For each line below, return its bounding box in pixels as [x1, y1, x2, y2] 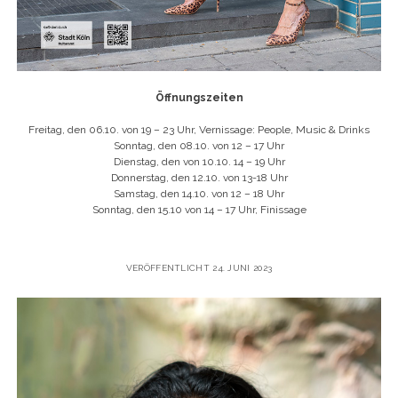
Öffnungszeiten [155, 92, 243, 104]
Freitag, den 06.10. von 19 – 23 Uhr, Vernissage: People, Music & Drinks [28, 123, 370, 136]
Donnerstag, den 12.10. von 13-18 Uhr [110, 171, 288, 184]
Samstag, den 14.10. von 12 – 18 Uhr [114, 187, 284, 200]
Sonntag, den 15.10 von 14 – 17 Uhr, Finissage [92, 203, 306, 216]
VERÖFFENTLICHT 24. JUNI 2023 [125, 263, 273, 273]
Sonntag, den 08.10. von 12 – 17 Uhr [114, 139, 284, 152]
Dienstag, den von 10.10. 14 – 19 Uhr [113, 155, 285, 168]
